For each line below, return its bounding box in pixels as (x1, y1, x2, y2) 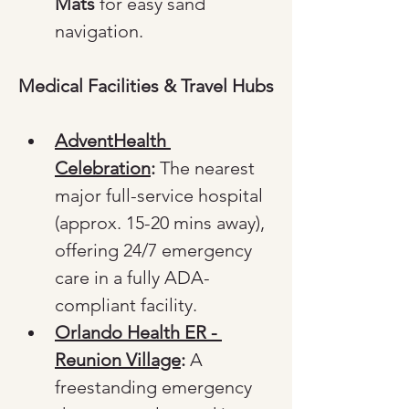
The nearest (155, 157, 259, 179)
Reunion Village (55, 349, 181, 371)
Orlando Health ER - (55, 321, 222, 343)
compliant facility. (55, 294, 197, 316)
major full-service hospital (55, 184, 267, 206)
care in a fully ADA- (55, 267, 210, 288)
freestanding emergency (55, 376, 257, 398)
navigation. (55, 20, 143, 42)
